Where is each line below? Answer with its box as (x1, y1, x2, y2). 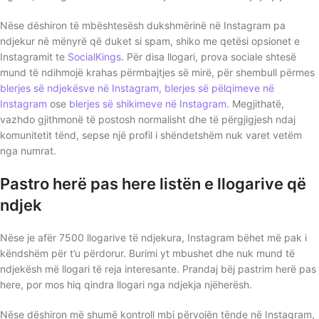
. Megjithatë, (226, 97, 284, 110)
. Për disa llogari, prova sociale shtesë (121, 50, 296, 63)
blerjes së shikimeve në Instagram (69, 97, 226, 110)
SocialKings (68, 50, 121, 63)
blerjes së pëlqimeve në (164, 81, 274, 94)
